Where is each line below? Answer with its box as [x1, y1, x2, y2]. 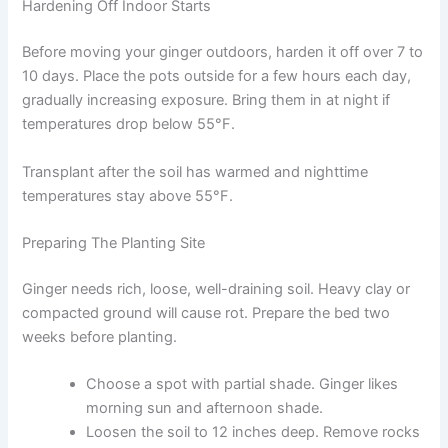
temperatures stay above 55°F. [22, 186, 234, 205]
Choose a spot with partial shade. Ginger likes [86, 375, 399, 394]
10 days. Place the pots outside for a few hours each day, [22, 67, 412, 86]
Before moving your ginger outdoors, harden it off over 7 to [22, 43, 424, 62]
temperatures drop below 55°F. [22, 115, 236, 134]
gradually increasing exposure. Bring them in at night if [22, 91, 391, 110]
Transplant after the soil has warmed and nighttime [22, 162, 369, 181]
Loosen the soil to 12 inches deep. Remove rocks [86, 423, 421, 442]
